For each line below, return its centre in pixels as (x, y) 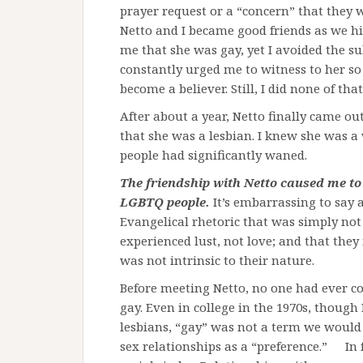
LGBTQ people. (165, 202)
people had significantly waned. (214, 155)
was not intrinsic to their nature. (217, 260)
